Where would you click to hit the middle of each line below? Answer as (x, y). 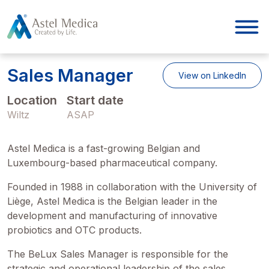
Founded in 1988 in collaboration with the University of (132, 187)
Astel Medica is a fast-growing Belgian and (104, 148)
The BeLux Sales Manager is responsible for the (118, 254)
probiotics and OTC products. (74, 230)
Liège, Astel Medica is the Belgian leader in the (112, 201)
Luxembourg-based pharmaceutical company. (112, 163)
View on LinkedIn (212, 75)
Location (32, 100)
